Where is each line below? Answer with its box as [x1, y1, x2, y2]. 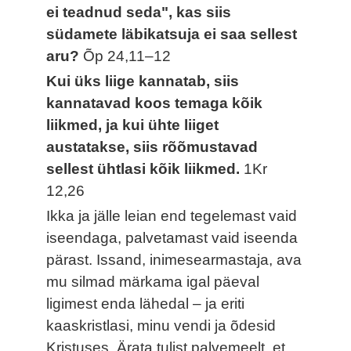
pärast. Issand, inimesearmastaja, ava [46, 251, 302, 268]
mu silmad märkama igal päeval [46, 273, 260, 290]
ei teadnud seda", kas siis [46, 3, 232, 20]
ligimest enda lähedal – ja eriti [46, 295, 245, 312]
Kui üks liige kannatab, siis [46, 72, 240, 89]
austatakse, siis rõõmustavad [46, 138, 259, 155]
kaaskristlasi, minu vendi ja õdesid [46, 317, 277, 334]
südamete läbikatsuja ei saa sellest [46, 25, 298, 42]
